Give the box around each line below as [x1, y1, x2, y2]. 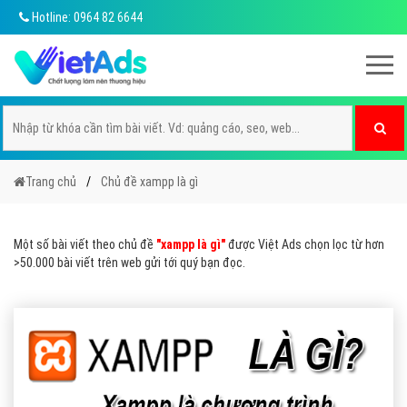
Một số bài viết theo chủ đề [14, 237, 156, 252]
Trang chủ [25, 174, 76, 189]
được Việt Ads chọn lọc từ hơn [225, 237, 384, 252]
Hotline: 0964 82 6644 [29, 10, 143, 25]
